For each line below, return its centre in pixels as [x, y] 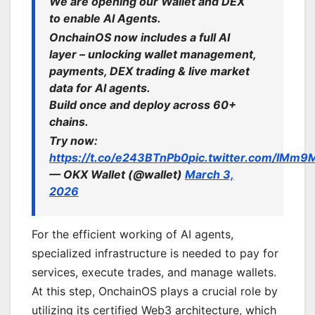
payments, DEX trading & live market [149, 71]
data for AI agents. [100, 88]
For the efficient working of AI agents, [133, 234]
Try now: [73, 141]
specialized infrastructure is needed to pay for [155, 253]
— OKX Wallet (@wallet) [117, 175]
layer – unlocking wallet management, [153, 54]
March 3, [210, 175]
